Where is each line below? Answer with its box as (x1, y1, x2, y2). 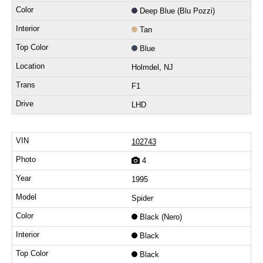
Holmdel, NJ (131, 63, 173, 72)
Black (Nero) (140, 213, 182, 222)
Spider (131, 194, 153, 203)
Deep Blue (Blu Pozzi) (140, 6, 215, 16)
